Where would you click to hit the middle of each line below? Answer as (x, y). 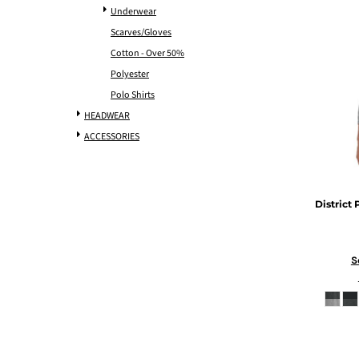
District (334, 204)
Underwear (133, 12)
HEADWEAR (107, 116)
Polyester (130, 74)
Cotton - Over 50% (147, 53)
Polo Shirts (133, 95)
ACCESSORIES (112, 137)
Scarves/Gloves (141, 32)
